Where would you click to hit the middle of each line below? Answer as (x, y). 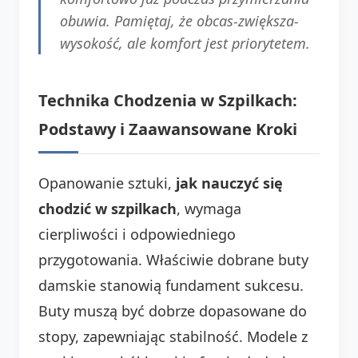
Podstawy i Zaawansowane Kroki (168, 129)
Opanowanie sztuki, (107, 183)
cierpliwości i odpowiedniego (137, 234)
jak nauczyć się (229, 183)
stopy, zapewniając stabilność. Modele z (173, 336)
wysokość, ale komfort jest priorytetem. (185, 43)
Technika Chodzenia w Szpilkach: (168, 100)
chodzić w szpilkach (107, 208)
